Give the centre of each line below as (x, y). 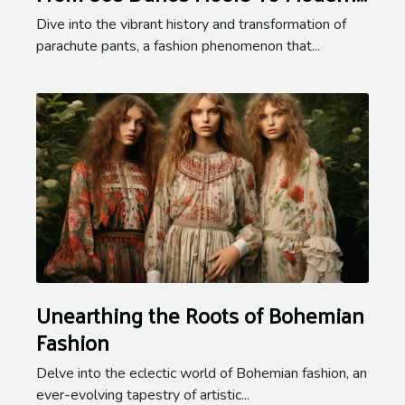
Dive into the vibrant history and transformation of (191, 24)
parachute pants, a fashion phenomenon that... (178, 46)
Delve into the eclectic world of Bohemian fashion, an (202, 373)
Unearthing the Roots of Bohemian (200, 314)
